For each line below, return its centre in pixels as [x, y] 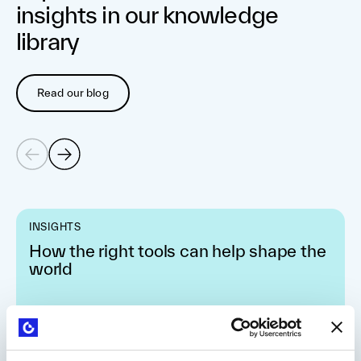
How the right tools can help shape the [178, 250]
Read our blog [73, 92]
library [48, 41]
